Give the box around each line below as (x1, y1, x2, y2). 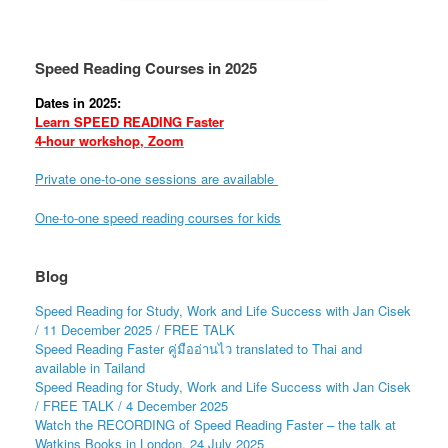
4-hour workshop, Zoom (35, 130, 184, 150)
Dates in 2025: (35, 92, 121, 112)
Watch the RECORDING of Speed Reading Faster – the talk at (35, 414, 396, 434)
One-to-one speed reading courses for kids (35, 207, 281, 227)
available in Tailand (35, 357, 145, 377)
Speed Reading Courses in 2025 (35, 56, 257, 79)
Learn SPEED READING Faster (35, 111, 224, 131)
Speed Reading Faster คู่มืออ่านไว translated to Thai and (35, 338, 362, 358)
